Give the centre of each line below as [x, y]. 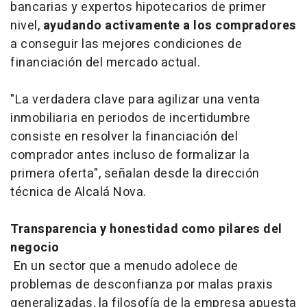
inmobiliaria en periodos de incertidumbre [131, 118]
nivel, [27, 25]
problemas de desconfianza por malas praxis [142, 284]
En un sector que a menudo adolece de [124, 266]
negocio [35, 247]
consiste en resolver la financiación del [124, 136]
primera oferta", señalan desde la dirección [135, 173]
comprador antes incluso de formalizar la [130, 155]
